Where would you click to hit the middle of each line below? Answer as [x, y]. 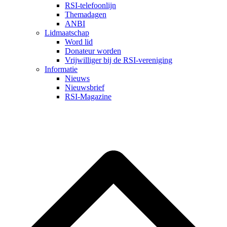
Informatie [61, 69]
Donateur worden [93, 51]
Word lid [79, 42]
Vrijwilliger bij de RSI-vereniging [119, 60]
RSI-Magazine [88, 97]
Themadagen [86, 15]
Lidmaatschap [67, 33]
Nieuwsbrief [85, 88]
